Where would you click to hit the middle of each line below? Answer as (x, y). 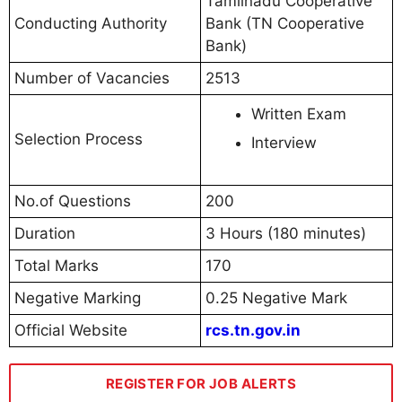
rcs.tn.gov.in (253, 331)
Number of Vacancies (92, 79)
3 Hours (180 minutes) (286, 234)
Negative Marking (78, 298)
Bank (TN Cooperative (285, 24)
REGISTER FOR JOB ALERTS (201, 384)
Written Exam (299, 114)
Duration (45, 234)
